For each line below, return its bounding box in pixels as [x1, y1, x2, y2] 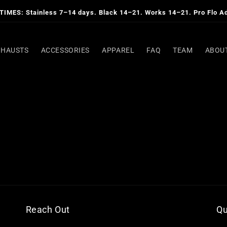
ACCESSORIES [41, 46, 90, 54]
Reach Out [25, 204, 70, 215]
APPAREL [102, 46, 135, 54]
